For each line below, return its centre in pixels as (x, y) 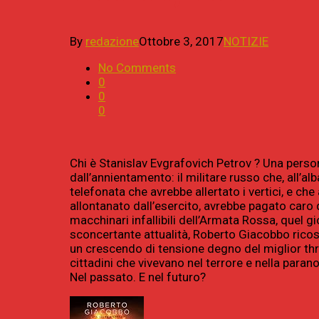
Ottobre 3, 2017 (181, 41)
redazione (112, 41)
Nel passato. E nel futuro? (138, 277)
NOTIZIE (246, 41)
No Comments (137, 68)
